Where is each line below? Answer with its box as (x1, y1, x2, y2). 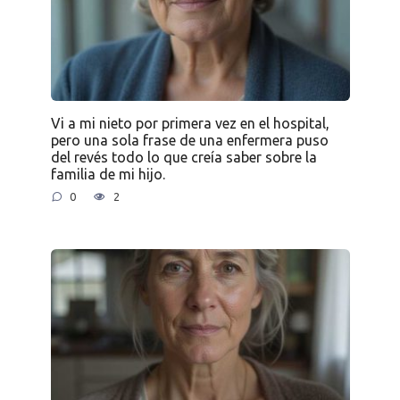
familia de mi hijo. (50, 165, 165, 182)
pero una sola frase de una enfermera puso (50, 131, 329, 148)
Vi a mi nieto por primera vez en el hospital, (50, 114, 329, 131)
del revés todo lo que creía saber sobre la (50, 148, 317, 165)
